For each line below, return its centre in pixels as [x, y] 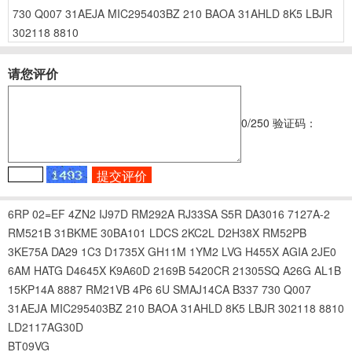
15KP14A [31, 289]
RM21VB [108, 289]
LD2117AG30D [46, 326]
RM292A [153, 213]
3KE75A [28, 251]
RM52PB [284, 232]
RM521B [29, 232]
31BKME [76, 232]
